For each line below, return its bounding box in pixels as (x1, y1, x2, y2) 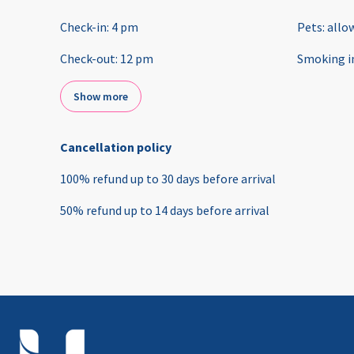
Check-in (60, 19, 107, 36)
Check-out (60, 51, 115, 67)
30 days (161, 171, 200, 187)
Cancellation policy (60, 139, 171, 156)
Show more (73, 89, 128, 104)
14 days (155, 202, 194, 219)
